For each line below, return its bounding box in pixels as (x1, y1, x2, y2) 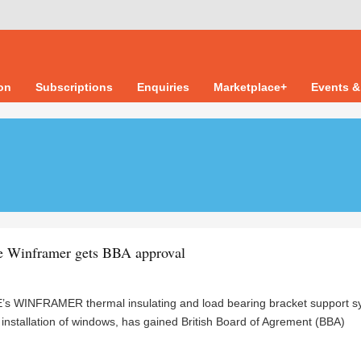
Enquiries (137, 81, 189, 93)
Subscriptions (35, 81, 113, 93)
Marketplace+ (214, 81, 287, 93)
